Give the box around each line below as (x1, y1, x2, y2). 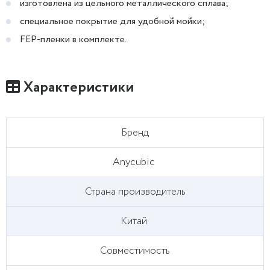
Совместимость (100, 243, 170, 259)
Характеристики (20, 77, 134, 99)
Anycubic (112, 155, 155, 171)
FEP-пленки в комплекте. (20, 33, 127, 47)
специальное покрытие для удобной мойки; (20, 14, 205, 29)
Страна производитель (84, 184, 186, 200)
